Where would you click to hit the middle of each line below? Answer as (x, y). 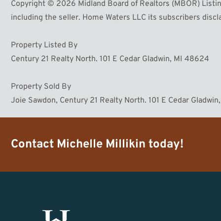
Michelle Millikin (101, 145)
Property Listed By (44, 46)
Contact (34, 145)
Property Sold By (41, 87)
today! (165, 145)
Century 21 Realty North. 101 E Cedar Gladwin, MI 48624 (110, 59)
